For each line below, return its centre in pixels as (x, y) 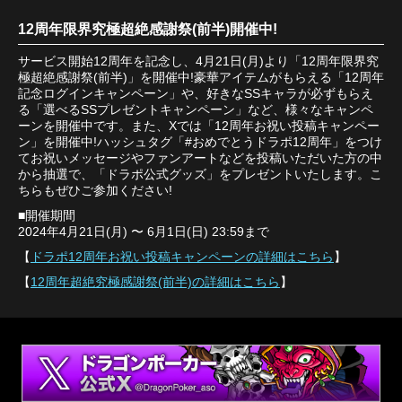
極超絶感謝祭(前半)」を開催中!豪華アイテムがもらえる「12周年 (201, 78)
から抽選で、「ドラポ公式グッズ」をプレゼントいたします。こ (200, 175)
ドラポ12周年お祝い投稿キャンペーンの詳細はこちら (182, 257)
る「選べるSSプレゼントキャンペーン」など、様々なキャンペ (196, 110)
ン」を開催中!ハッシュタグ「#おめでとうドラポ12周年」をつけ (200, 142)
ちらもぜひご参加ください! (95, 191)
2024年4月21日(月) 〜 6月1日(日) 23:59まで (144, 232)
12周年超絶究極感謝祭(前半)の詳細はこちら (155, 282)
